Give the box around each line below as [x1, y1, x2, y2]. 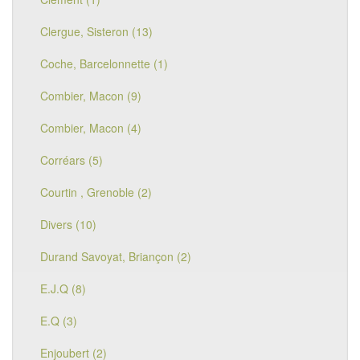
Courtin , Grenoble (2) [40, 184, 152, 200]
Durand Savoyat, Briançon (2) [40, 248, 191, 264]
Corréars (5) [40, 152, 103, 168]
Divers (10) [40, 216, 96, 232]
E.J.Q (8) [40, 280, 86, 297]
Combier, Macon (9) [40, 88, 141, 104]
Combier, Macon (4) [40, 120, 141, 136]
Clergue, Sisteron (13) [40, 23, 153, 39]
